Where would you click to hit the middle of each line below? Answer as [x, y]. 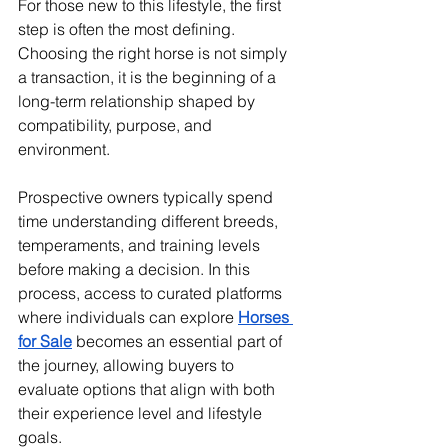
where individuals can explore [128, 317]
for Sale [45, 341]
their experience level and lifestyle [142, 413]
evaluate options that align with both [148, 389]
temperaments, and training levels [141, 245]
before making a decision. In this [136, 269]
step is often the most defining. [128, 29]
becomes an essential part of [179, 341]
